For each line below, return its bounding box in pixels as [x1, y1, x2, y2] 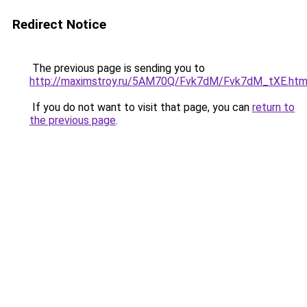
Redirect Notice [12, 16, 106, 32]
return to [252, 101, 295, 114]
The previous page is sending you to [29, 62, 205, 75]
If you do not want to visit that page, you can [29, 101, 252, 114]
